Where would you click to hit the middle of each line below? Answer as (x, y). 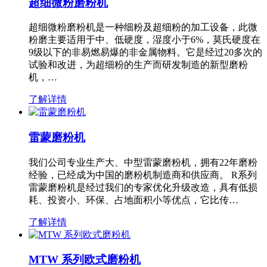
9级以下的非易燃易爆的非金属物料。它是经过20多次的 (145, 52)
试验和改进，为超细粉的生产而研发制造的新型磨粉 (138, 65)
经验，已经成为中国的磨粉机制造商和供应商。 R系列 (143, 175)
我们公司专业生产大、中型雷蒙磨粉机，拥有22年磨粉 (143, 162)
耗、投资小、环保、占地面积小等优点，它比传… (133, 200)
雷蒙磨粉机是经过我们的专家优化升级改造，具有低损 (143, 187)
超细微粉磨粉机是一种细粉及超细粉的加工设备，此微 (143, 27)
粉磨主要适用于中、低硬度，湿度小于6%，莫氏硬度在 (145, 40)
